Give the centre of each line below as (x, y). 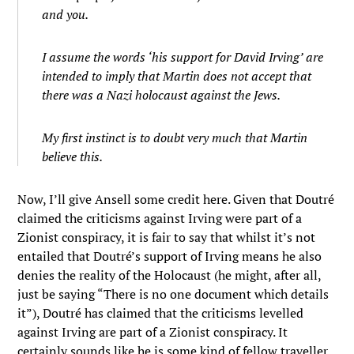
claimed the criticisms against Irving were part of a (160, 218)
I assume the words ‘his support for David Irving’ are (183, 57)
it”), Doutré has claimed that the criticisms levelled (161, 313)
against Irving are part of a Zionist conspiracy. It (153, 332)
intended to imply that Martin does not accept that (177, 76)
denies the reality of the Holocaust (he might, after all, (169, 275)
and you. (66, 14)
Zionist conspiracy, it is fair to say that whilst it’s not (167, 237)
